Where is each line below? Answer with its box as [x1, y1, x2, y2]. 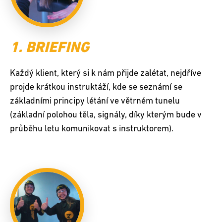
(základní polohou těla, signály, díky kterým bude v [10, 110, 202, 120]
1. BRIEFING [10, 41, 89, 56]
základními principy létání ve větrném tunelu [10, 96, 180, 106]
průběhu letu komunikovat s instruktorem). [10, 124, 173, 134]
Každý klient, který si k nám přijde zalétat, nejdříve [10, 68, 201, 78]
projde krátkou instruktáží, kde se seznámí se [10, 82, 182, 92]
